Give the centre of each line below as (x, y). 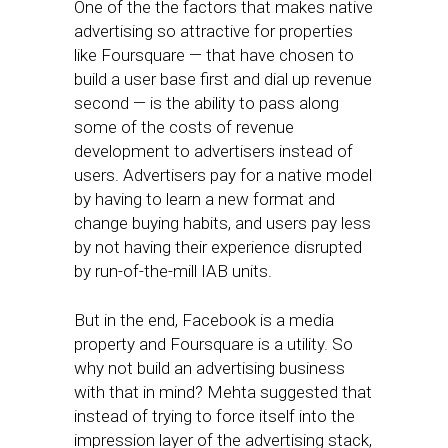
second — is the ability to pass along (206, 103)
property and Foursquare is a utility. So (213, 344)
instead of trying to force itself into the (214, 416)
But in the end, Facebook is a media (204, 320)
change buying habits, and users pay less (222, 223)
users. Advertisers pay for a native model (223, 175)
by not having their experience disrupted (218, 247)
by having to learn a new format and (204, 199)
